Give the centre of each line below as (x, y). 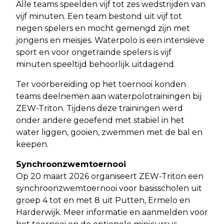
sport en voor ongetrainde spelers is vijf (94, 52)
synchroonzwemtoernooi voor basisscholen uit (109, 188)
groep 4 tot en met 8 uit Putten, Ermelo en (103, 200)
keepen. (32, 144)
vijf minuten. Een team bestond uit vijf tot (99, 16)
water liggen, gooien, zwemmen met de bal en (109, 132)
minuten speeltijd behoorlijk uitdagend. (96, 64)
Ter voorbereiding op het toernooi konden (101, 84)
